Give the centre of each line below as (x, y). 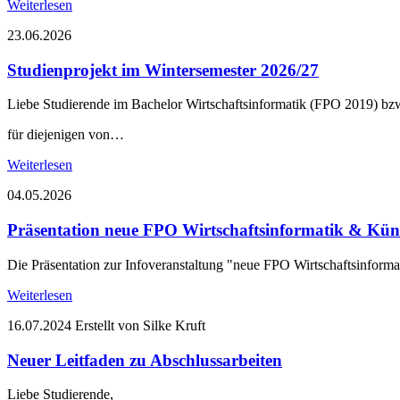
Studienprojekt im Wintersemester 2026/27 (163, 70)
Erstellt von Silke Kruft (140, 325)
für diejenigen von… (66, 135)
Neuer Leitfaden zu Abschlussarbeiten (145, 360)
